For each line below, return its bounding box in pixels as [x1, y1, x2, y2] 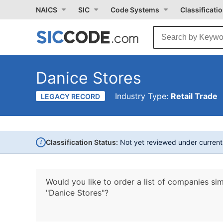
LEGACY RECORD [41, 92, 100, 101]
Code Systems [111, 5, 159, 14]
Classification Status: [46, 138, 118, 146]
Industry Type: [115, 91, 171, 101]
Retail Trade [171, 91, 218, 101]
